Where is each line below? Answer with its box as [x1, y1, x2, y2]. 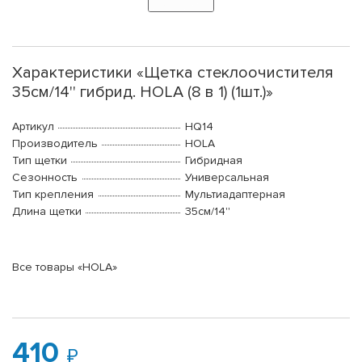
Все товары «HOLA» [12, 260, 117, 275]
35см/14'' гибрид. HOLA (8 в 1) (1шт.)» [12, 82, 273, 103]
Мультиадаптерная [185, 187, 285, 202]
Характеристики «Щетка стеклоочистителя [12, 63, 334, 83]
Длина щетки [12, 204, 82, 219]
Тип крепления [12, 187, 94, 202]
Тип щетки [12, 154, 67, 168]
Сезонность [12, 170, 78, 185]
